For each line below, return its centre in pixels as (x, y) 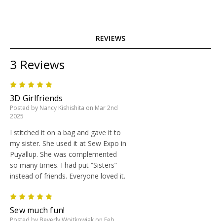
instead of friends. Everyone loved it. (68, 176)
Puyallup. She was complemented (63, 154)
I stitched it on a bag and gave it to (65, 132)
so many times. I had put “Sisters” (63, 165)
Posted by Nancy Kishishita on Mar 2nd (64, 108)
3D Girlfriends (37, 98)
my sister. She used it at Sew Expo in (68, 143)
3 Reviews (37, 64)
